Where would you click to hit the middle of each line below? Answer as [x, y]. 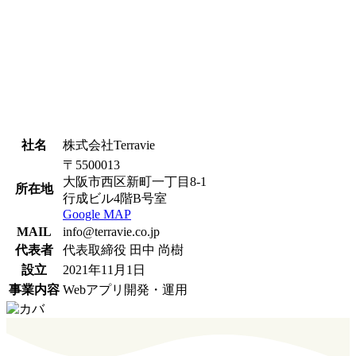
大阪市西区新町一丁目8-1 [135, 182]
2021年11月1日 [104, 270]
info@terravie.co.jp [111, 232]
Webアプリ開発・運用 [125, 290]
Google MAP [97, 215]
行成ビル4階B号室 [115, 199]
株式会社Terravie [109, 145]
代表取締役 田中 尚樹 [123, 250]
